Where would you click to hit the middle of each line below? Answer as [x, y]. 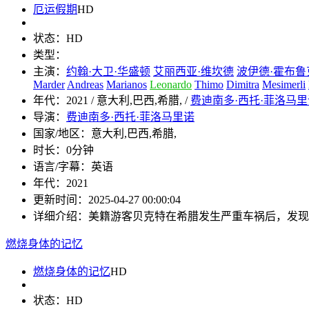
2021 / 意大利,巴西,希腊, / [128, 101]
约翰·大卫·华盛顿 [108, 72]
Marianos [127, 85]
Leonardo [171, 85]
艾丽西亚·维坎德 [193, 72]
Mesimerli [284, 85]
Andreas [85, 85]
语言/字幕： [62, 167]
